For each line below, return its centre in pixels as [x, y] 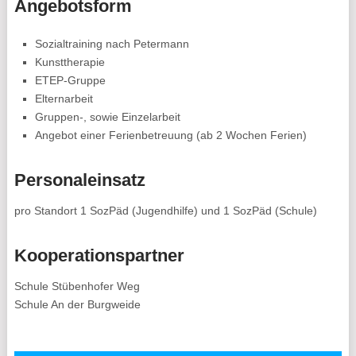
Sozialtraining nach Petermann [112, 44]
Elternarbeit [64, 99]
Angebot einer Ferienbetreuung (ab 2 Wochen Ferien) [171, 135]
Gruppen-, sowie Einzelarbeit [108, 117]
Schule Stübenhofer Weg [77, 286]
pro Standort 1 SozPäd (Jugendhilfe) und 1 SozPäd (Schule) [165, 211]
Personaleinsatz [79, 180]
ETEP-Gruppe [71, 80]
